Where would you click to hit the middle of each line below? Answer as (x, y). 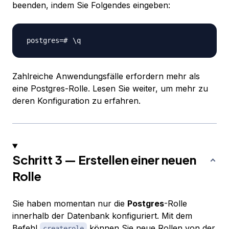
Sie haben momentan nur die (70, 204)
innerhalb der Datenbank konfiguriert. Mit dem (102, 216)
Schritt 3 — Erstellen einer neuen (104, 160)
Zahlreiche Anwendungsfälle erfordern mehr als (106, 76)
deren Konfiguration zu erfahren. (76, 101)
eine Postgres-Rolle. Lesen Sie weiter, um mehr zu (110, 89)
